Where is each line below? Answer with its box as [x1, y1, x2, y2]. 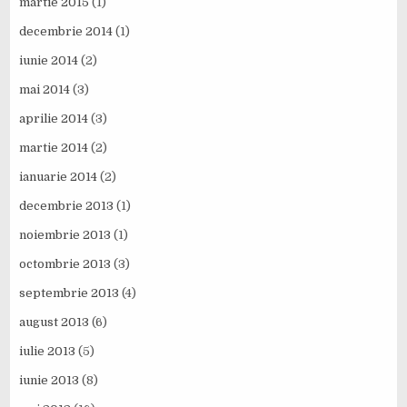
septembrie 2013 [19, 285, 120, 300]
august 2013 [19, 314, 90, 329]
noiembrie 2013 [19, 227, 112, 242]
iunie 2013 [19, 372, 80, 387]
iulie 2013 [19, 343, 76, 358]
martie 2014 [19, 140, 89, 154]
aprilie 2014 [19, 111, 89, 125]
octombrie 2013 [19, 256, 112, 271]
